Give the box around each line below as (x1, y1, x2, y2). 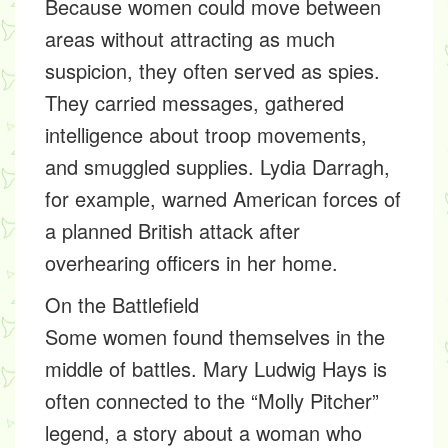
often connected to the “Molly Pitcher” (45, 386, 379, 416)
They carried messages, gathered (45, 88, 344, 118)
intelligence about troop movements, (45, 120, 367, 150)
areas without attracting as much (45, 24, 335, 54)
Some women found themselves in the (45, 322, 385, 352)
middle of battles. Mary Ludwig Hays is (45, 354, 387, 384)
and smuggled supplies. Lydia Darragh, (45, 152, 390, 182)
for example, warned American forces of (45, 184, 401, 214)
